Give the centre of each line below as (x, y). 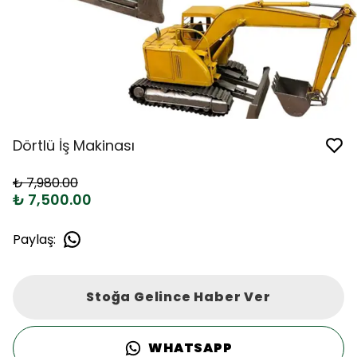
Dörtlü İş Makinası (74, 145)
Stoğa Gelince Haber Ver (178, 297)
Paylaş (33, 239)
